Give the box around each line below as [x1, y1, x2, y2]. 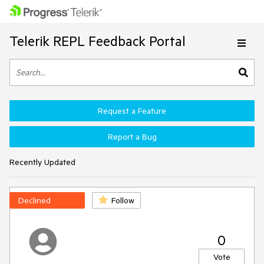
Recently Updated [9, 157, 75, 167]
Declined [18, 195, 51, 206]
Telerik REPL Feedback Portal [9, 32, 186, 49]
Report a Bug [107, 131, 157, 142]
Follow [111, 195, 134, 206]
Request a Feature [98, 105, 166, 116]
